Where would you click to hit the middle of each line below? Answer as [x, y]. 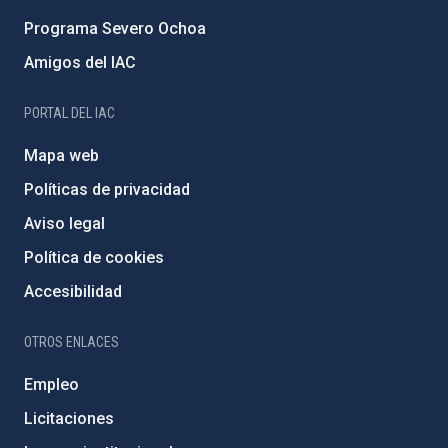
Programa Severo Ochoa [115, 28]
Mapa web [61, 155]
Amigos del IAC [80, 62]
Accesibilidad [73, 291]
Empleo [51, 384]
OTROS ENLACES [71, 341]
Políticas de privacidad [107, 189]
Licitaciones [69, 418]
